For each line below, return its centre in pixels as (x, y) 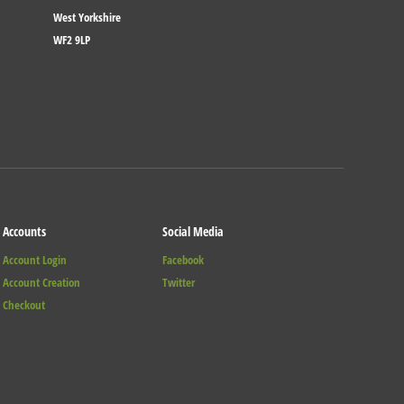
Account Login (35, 259)
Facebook (184, 259)
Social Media (193, 231)
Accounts (25, 231)
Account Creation (42, 282)
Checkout (24, 304)
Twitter (179, 282)
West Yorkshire (87, 17)
